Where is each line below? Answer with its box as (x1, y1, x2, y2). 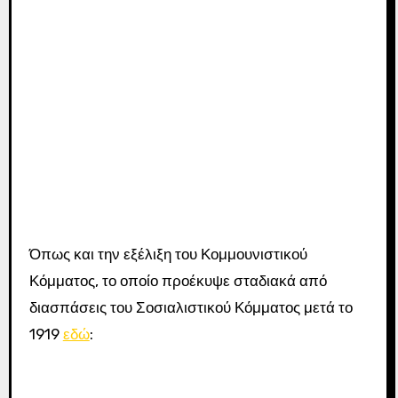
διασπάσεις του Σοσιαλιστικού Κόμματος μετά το (28, 298, 353, 316)
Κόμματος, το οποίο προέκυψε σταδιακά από (28, 271, 327, 290)
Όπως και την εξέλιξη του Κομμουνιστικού (28, 244, 307, 263)
